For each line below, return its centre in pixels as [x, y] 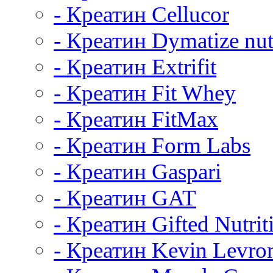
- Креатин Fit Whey [145, 93]
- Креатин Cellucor [141, 14]
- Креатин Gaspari [137, 172]
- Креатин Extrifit [135, 67]
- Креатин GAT [125, 198]
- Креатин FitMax [136, 119]
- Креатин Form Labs [152, 145]
